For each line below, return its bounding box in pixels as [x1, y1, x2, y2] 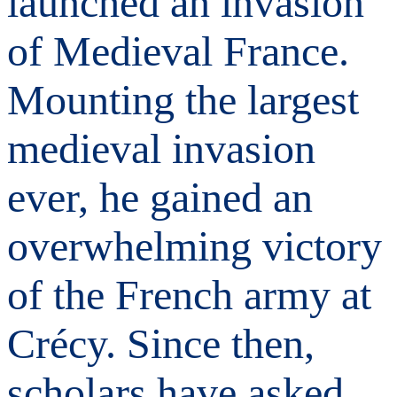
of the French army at [7, 270, 371, 318]
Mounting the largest [7, 75, 359, 123]
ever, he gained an [7, 173, 313, 221]
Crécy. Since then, [7, 319, 315, 367]
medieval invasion [7, 124, 315, 172]
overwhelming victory [7, 222, 382, 269]
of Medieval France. [7, 27, 349, 74]
